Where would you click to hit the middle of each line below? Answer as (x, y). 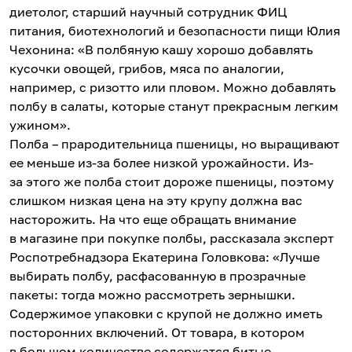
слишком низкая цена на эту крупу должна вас (156, 200)
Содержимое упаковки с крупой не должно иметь (166, 313)
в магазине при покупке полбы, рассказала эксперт (172, 238)
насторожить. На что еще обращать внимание (153, 219)
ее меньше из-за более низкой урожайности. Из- (161, 162)
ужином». (40, 125)
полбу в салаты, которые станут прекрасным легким (174, 106)
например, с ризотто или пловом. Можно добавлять (172, 87)
